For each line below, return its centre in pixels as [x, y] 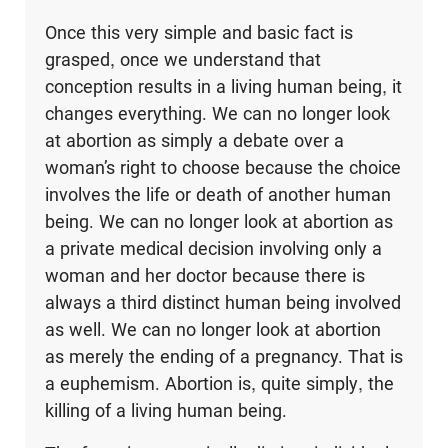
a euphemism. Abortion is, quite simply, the [219, 384]
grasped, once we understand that [182, 60]
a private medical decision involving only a [213, 249]
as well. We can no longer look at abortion [212, 330]
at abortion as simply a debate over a [194, 141]
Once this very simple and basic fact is [198, 33]
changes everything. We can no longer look [217, 114]
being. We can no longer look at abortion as [218, 222]
